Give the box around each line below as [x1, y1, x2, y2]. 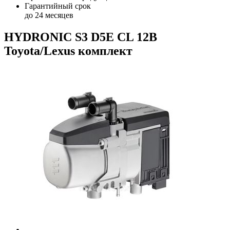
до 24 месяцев [25, 11, 73, 20]
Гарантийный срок [25, 2, 91, 10]
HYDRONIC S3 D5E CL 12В [4, 30, 157, 44]
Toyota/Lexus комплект [4, 44, 132, 57]
